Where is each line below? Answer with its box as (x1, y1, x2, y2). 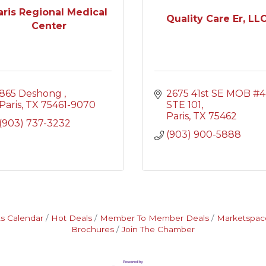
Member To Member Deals (99, 213, 209, 223)
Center (31, 20, 67, 31)
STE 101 (166, 99, 201, 110)
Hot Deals (50, 213, 92, 223)
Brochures (71, 224, 114, 234)
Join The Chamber (122, 224, 195, 234)
